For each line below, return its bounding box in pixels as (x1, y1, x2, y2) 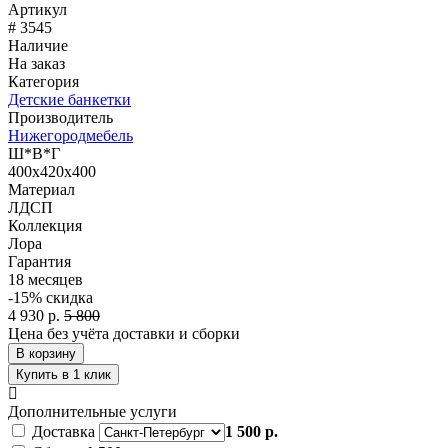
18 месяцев (8, 270, 83, 288)
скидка (42, 288, 93, 306)
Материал (8, 180, 75, 198)
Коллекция (8, 216, 82, 234)
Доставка (32, 422, 99, 440)
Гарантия (8, 252, 71, 270)
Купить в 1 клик (16, 366, 111, 382)
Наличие (8, 36, 68, 54)
